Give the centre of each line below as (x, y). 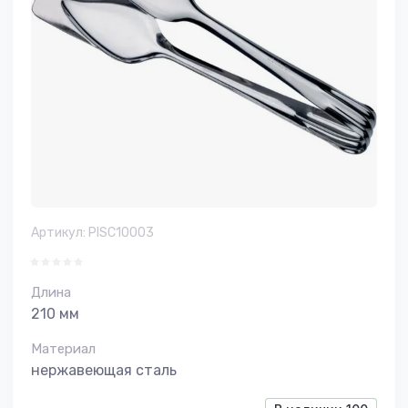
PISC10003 (120, 233)
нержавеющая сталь (104, 370)
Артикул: (58, 233)
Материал (63, 349)
